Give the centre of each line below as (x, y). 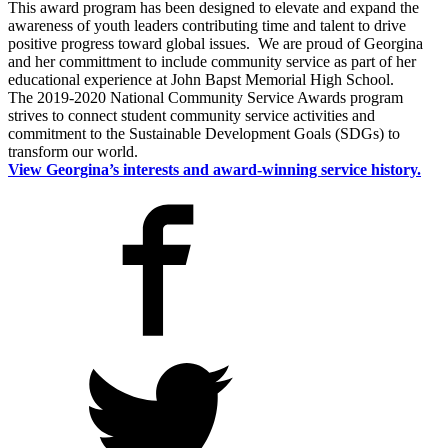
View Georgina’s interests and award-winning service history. (214, 170)
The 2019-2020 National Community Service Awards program (205, 98)
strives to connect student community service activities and (191, 116)
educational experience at (89, 80)
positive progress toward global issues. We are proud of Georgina (215, 44)
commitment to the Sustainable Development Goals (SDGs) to (204, 134)
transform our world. (73, 152)
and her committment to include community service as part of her (212, 62)
